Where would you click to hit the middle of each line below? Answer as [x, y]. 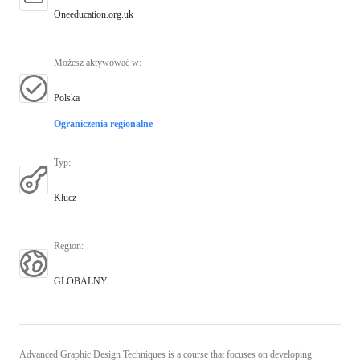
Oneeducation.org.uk [94, 14]
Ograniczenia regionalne [103, 123]
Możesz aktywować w [96, 62]
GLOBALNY [81, 281]
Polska [67, 98]
